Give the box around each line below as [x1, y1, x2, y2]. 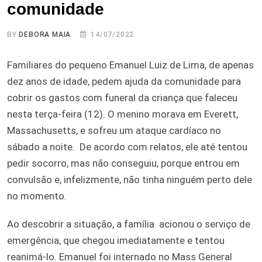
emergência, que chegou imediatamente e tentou [7, 234, 225, 246]
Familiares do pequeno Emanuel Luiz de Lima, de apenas [7, 58, 254, 71]
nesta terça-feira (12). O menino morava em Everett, [7, 108, 238, 120]
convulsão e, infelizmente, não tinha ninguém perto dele [7, 173, 252, 185]
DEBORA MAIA [19, 30, 71, 39]
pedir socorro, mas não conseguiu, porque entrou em [7, 157, 240, 169]
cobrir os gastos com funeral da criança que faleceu [7, 91, 237, 104]
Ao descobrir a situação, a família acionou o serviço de [7, 218, 250, 230]
